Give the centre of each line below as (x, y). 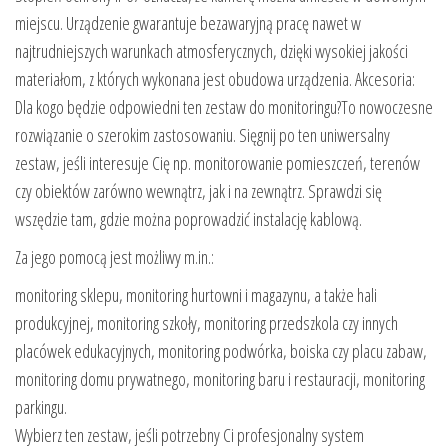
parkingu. (41, 406)
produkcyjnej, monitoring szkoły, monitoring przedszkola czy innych (206, 322)
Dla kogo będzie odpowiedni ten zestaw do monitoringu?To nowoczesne (224, 106)
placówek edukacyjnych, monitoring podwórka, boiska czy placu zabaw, (221, 350)
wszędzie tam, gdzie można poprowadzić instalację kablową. (188, 218)
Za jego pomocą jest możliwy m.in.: (114, 256)
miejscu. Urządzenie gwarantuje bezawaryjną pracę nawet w (188, 22)
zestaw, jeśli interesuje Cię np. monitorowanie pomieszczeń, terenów (217, 162)
